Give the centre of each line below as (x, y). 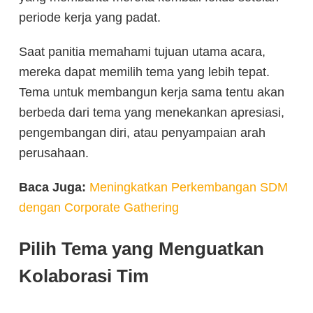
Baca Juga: (52, 188)
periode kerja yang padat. (90, 18)
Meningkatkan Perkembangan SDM (189, 188)
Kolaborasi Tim (84, 276)
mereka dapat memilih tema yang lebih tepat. (144, 72)
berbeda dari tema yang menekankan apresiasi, (152, 113)
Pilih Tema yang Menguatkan (141, 249)
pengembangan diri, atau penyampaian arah (142, 133)
